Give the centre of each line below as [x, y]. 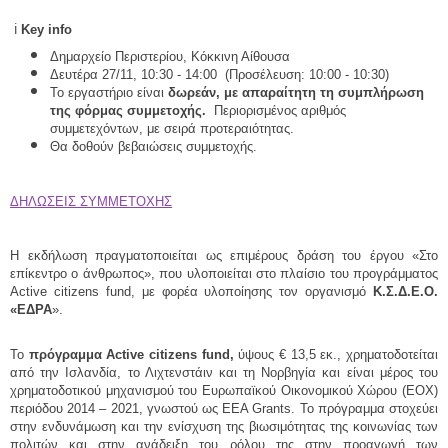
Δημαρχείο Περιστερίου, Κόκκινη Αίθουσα [170, 56]
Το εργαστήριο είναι [109, 92]
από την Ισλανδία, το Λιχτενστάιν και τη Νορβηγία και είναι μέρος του [224, 372]
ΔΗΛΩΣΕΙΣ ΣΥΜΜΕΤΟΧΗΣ [91, 201]
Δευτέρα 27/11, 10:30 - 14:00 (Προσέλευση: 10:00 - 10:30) [219, 74]
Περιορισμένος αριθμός [276, 110]
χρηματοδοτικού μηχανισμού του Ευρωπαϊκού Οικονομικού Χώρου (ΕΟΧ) [224, 390]
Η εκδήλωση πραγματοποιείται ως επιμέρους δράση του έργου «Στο [224, 255]
